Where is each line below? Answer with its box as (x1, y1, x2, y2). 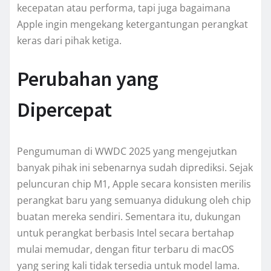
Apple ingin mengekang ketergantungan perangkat (17, 17, 248, 31)
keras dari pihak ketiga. (17, 33, 122, 47)
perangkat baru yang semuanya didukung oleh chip (17, 193, 251, 207)
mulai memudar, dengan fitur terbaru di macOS (17, 242, 234, 256)
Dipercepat (17, 96, 112, 122)
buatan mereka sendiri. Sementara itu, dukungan (17, 209, 241, 223)
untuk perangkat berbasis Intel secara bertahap (17, 226, 234, 240)
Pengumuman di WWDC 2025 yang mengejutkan (17, 144, 237, 158)
